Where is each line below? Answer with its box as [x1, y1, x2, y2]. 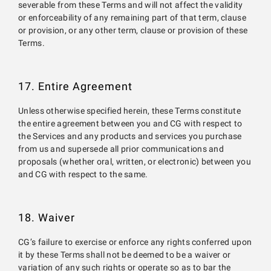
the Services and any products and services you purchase [18, 131, 242, 142]
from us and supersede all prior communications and [18, 144, 224, 154]
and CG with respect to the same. [18, 169, 148, 180]
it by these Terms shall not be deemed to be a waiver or [18, 250, 231, 260]
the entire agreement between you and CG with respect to [18, 119, 243, 129]
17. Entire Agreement [18, 80, 132, 93]
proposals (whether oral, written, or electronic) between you [18, 157, 251, 167]
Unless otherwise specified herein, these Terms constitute [18, 106, 241, 116]
